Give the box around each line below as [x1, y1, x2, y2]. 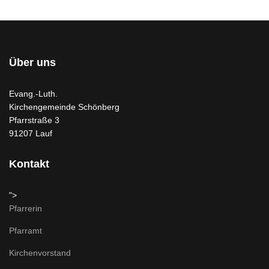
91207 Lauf [9, 128, 52, 138]
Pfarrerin [9, 204, 42, 213]
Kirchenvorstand [9, 248, 71, 258]
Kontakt [9, 158, 49, 170]
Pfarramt [9, 226, 42, 235]
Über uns [9, 56, 56, 68]
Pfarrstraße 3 [9, 115, 59, 125]
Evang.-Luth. [9, 89, 58, 98]
